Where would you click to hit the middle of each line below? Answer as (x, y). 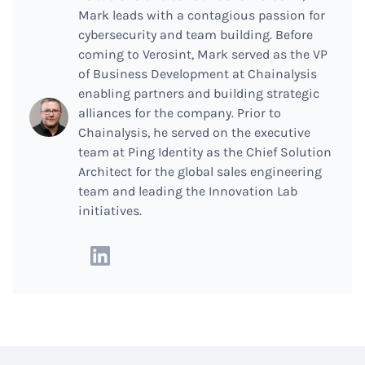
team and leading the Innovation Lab (188, 191)
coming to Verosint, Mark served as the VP (203, 54)
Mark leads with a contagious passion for (202, 15)
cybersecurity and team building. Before (196, 35)
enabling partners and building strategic (199, 93)
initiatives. (110, 211)
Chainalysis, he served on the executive (194, 132)
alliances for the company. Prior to (180, 113)
